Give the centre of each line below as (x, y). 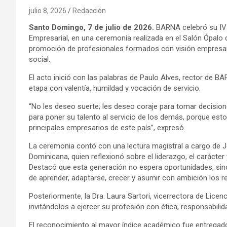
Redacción (89, 11)
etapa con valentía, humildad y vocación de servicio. (115, 88)
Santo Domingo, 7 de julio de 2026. (91, 28)
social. (40, 60)
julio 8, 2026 (48, 11)
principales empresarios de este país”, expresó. (107, 128)
